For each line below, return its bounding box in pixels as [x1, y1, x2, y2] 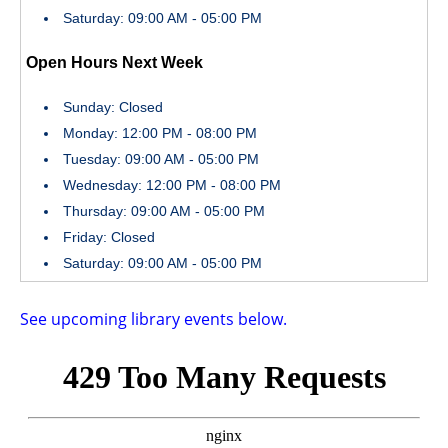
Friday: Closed [63, 229, 155, 246]
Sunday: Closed [63, 99, 163, 116]
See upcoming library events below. [20, 308, 291, 331]
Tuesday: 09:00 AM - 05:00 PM [63, 151, 259, 168]
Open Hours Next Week [26, 54, 203, 72]
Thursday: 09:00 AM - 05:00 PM [63, 203, 265, 220]
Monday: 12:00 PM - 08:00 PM [63, 125, 257, 142]
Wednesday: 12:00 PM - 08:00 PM [63, 177, 281, 194]
